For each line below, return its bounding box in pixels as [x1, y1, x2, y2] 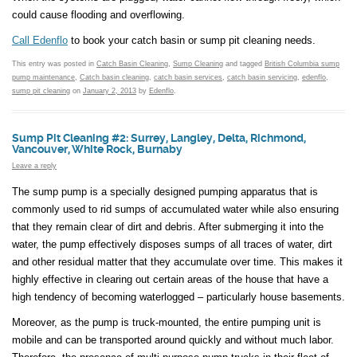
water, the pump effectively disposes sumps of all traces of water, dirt [12, 238, 332, 251]
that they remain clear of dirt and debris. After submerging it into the [12, 221, 324, 233]
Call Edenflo [12, 33, 68, 46]
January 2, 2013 [83, 86, 136, 95]
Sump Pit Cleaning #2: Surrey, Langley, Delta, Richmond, [12, 131, 306, 145]
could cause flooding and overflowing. [12, 8, 185, 21]
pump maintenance [12, 73, 75, 81]
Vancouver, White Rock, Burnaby [12, 142, 182, 156]
